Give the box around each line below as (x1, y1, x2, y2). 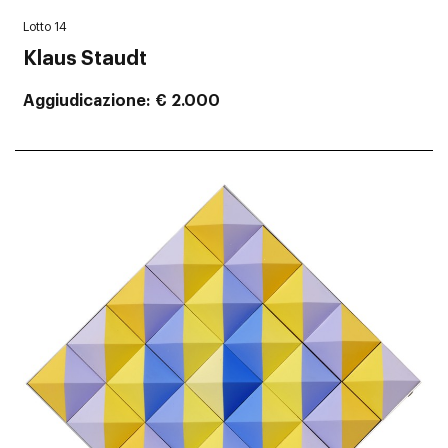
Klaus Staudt (23, 49, 147, 70)
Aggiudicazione (23, 93, 146, 110)
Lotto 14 (23, 21, 67, 34)
